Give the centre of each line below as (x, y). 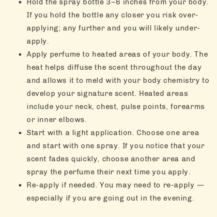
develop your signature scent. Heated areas (108, 93)
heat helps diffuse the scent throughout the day (114, 67)
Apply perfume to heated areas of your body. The (117, 54)
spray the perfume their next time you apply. (109, 172)
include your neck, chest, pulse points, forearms (116, 106)
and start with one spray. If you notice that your (116, 146)
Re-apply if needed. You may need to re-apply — (116, 185)
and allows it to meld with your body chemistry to (118, 80)
